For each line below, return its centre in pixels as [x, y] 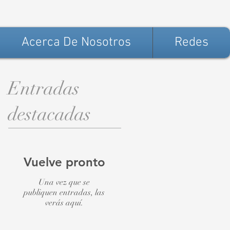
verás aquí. [64, 203]
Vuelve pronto [64, 162]
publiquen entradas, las [64, 193]
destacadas [49, 114]
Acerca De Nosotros [76, 43]
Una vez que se [64, 182]
